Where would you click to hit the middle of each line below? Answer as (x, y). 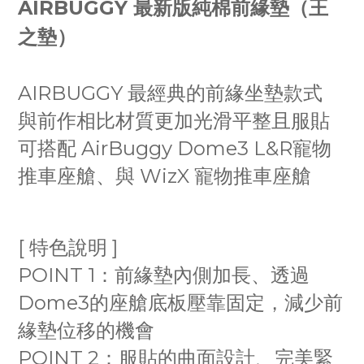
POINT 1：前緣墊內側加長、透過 (164, 275)
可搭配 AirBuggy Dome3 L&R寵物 (175, 148)
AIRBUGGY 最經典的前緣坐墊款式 (170, 93)
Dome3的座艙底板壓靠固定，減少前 (180, 303)
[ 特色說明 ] (68, 247)
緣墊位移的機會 (86, 330)
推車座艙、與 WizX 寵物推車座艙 (165, 176)
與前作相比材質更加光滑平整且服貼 (174, 121)
